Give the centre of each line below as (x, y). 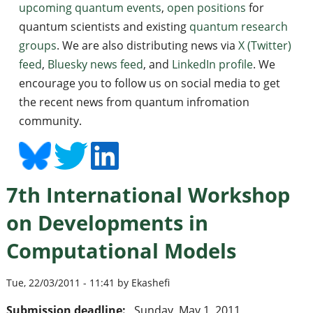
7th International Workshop (148, 195)
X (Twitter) (264, 45)
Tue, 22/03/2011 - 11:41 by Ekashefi (88, 283)
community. (50, 121)
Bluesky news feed (95, 64)
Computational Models (121, 250)
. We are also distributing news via (147, 45)
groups (37, 45)
